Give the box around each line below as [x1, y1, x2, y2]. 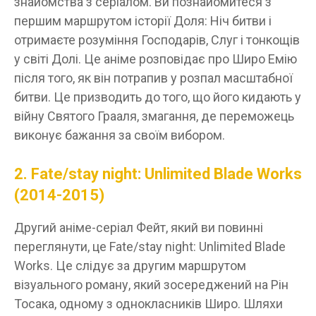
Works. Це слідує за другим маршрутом [14, 257, 246, 273]
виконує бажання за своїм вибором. [14, 127, 225, 142]
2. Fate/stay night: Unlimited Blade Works [14, 164, 302, 183]
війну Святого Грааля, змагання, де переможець [14, 108, 294, 123]
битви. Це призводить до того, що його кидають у [14, 89, 301, 104]
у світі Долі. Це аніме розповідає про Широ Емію [14, 51, 297, 66]
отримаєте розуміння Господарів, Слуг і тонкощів [14, 32, 300, 47]
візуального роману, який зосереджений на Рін [14, 276, 288, 292]
